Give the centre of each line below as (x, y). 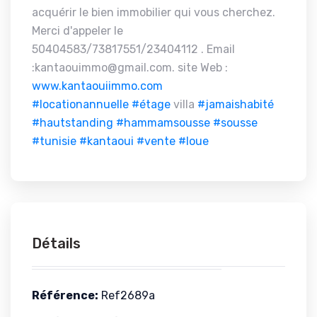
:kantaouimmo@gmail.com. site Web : (130, 68)
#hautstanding (73, 123)
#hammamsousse (163, 123)
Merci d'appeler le (77, 31)
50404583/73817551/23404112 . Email (133, 49)
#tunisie (54, 141)
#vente (156, 141)
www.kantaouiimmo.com (97, 86)
